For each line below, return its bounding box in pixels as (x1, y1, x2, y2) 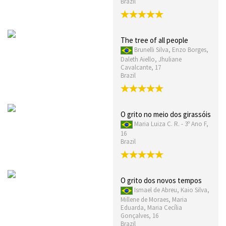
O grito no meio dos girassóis (121, 109, 211, 120)
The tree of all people (121, 35, 188, 45)
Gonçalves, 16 (121, 211, 158, 220)
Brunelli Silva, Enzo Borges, (134, 45, 208, 54)
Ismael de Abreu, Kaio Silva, (134, 185, 209, 194)
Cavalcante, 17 (121, 63, 161, 72)
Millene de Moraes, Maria (121, 195, 187, 204)
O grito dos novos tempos (121, 175, 202, 185)
